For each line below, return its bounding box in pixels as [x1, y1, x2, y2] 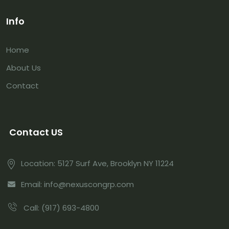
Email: [21, 179, 44, 190]
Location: [21, 157, 57, 169]
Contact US [9, 125, 63, 139]
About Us [6, 62, 41, 74]
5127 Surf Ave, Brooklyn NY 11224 [57, 157, 174, 169]
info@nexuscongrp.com [44, 179, 134, 190]
